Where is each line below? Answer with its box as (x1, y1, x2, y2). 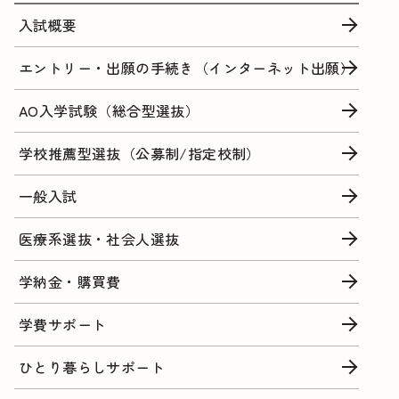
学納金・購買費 (19, 271, 121, 293)
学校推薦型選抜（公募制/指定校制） (19, 142, 261, 165)
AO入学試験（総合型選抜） (19, 100, 200, 122)
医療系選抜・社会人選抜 (19, 228, 180, 250)
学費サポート (19, 313, 107, 336)
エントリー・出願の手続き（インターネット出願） (19, 57, 355, 79)
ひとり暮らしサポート (19, 356, 165, 379)
